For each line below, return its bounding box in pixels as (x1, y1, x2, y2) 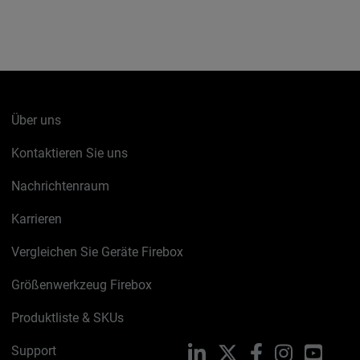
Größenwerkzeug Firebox (11, 277, 153, 292)
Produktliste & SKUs (11, 310, 125, 325)
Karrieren (11, 211, 63, 227)
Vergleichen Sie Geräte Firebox (11, 244, 184, 260)
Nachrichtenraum (11, 178, 110, 194)
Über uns (11, 112, 62, 128)
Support (11, 343, 57, 358)
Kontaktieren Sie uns (11, 145, 129, 161)
